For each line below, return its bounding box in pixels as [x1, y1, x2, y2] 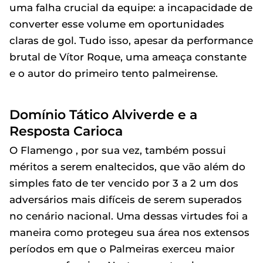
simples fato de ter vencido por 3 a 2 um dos [9, 177, 238, 189]
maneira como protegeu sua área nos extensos [9, 227, 249, 238]
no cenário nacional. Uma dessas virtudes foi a [9, 210, 248, 222]
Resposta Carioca [9, 123, 123, 139]
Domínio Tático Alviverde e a [9, 107, 197, 122]
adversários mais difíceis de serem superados [9, 194, 242, 205]
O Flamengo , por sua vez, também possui [9, 144, 226, 156]
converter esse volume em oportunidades [9, 18, 224, 30]
